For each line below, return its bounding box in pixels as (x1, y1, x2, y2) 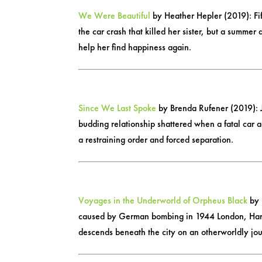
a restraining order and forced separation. (78, 133, 234, 146)
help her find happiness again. (78, 40, 192, 53)
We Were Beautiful (78, 9, 151, 22)
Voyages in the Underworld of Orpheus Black (78, 194, 248, 206)
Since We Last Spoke (78, 101, 157, 114)
